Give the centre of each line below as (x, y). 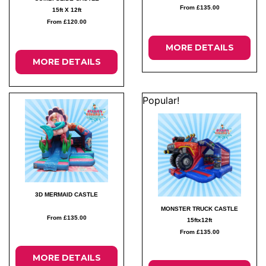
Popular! (161, 100)
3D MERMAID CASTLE (66, 194)
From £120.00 (66, 22)
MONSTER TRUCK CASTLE (199, 209)
